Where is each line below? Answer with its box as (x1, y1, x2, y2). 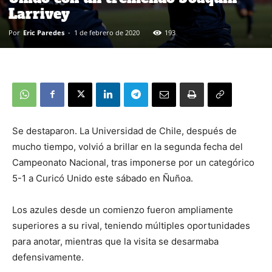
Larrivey (8, 4, 70, 23)
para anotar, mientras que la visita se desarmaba (12, 235, 219, 247)
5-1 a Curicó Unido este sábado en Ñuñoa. (12, 172, 193, 184)
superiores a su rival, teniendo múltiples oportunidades (12, 219, 250, 231)
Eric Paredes (23, 27, 64, 37)
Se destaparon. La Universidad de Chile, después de (12, 124, 237, 137)
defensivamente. (12, 251, 84, 263)
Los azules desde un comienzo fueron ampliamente (12, 203, 233, 216)
